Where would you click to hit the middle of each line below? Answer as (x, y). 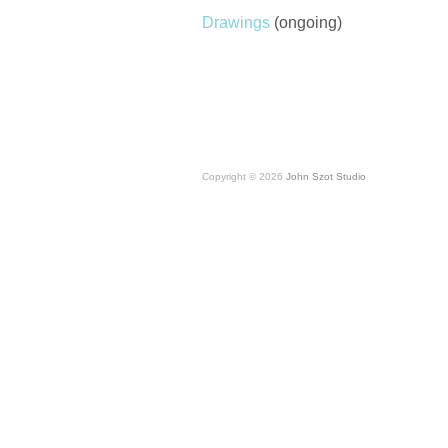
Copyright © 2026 (244, 176)
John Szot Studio (326, 176)
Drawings (236, 22)
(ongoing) (306, 22)
